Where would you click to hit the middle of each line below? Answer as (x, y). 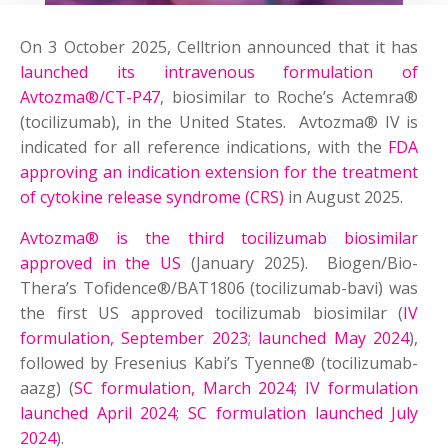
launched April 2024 (98, 413)
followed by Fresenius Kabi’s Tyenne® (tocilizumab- (219, 363)
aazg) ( (47, 388)
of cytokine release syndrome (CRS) (152, 197)
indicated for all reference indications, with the (204, 147)
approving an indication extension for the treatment (219, 172)
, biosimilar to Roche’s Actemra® (289, 97)
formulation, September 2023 (134, 338)
